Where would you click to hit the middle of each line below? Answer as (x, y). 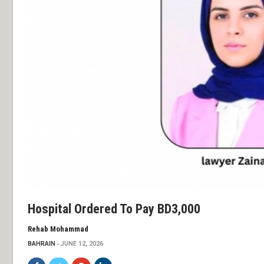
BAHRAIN (42, 244)
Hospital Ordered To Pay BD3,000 (114, 209)
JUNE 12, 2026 (82, 244)
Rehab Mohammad (58, 229)
